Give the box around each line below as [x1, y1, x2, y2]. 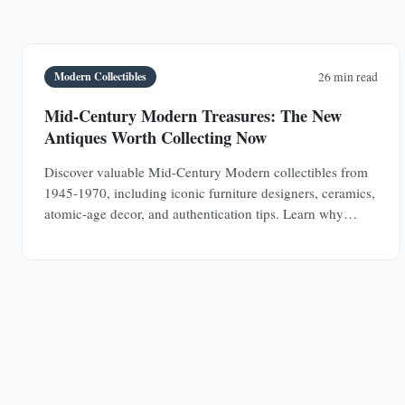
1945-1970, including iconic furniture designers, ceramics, [44, 183, 375, 202]
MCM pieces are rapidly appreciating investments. [44, 224, 328, 243]
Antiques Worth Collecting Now [44, 124, 267, 149]
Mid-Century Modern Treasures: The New [44, 102, 342, 127]
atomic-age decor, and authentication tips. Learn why [44, 203, 344, 222]
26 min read [317, 69, 378, 85]
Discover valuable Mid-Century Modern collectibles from [44, 162, 368, 181]
